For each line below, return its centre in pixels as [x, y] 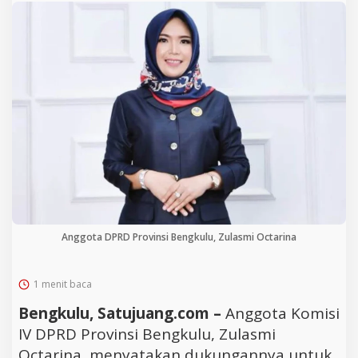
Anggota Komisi [282, 313]
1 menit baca [63, 284]
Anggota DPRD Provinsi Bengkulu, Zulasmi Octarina [179, 237]
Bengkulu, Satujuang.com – [122, 313]
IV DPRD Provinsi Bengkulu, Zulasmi [147, 334]
